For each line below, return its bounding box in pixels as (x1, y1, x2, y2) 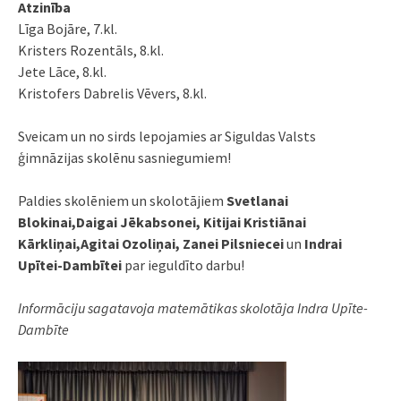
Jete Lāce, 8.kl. (18, 63, 107, 81)
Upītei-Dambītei (18, 256, 122, 275)
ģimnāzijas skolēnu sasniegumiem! (18, 149, 231, 167)
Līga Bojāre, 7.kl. (18, 20, 117, 38)
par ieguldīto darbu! (122, 256, 244, 275)
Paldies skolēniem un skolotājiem (18, 192, 226, 210)
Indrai (304, 235, 342, 253)
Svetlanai (226, 192, 288, 210)
